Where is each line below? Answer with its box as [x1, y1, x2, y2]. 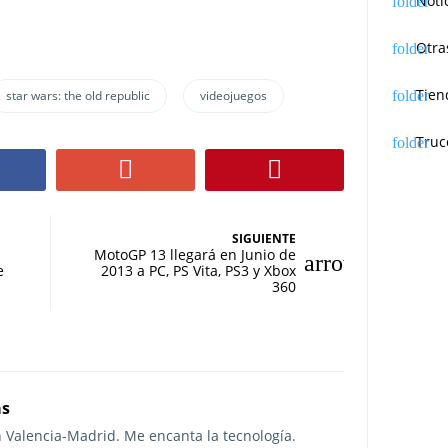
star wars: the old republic [5, 86, 150, 104]
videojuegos [199, 86, 267, 104]
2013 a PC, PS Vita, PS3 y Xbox [100, 261, 296, 281]
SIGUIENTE [231, 230, 296, 248]
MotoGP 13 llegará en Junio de [93, 245, 296, 265]
